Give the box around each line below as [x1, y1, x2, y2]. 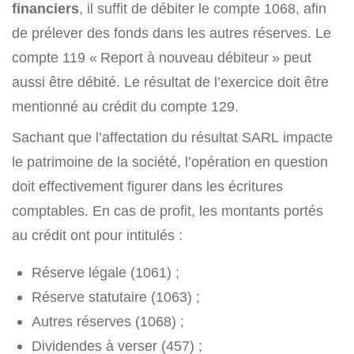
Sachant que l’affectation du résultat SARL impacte [12, 129, 333, 146]
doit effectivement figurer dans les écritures [12, 178, 283, 195]
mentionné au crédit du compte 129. [12, 98, 239, 115]
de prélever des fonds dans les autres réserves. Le [12, 24, 331, 42]
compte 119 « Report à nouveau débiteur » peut [12, 49, 311, 66]
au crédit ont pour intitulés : [12, 227, 183, 244]
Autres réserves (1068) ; [32, 313, 184, 330]
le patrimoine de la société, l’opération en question [12, 153, 328, 171]
